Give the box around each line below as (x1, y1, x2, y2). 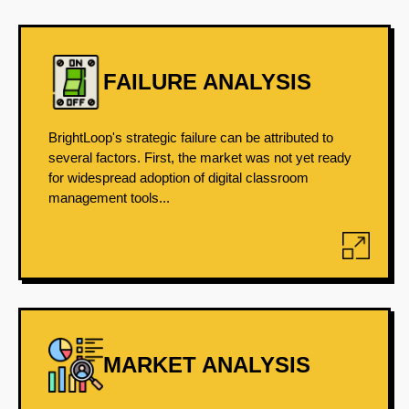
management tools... (48, 190, 170, 205)
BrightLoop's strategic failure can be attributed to (48, 130, 333, 145)
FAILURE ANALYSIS (103, 69, 311, 94)
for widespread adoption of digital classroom (48, 170, 309, 185)
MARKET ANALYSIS (103, 352, 310, 377)
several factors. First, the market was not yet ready (48, 150, 351, 165)
